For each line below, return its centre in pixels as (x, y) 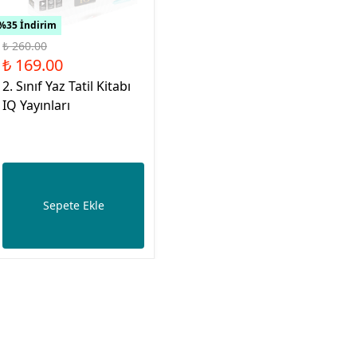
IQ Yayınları (36, 105)
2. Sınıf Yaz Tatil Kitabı (67, 86)
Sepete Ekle (73, 205)
